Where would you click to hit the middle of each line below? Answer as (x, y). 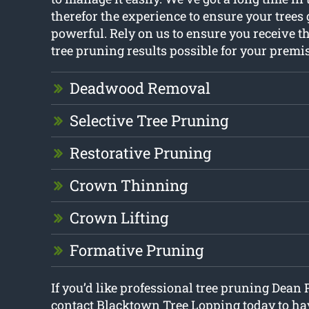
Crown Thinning (128, 186)
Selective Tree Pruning (149, 121)
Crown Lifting (119, 218)
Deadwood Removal (140, 88)
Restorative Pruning (140, 153)
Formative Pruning (136, 250)
